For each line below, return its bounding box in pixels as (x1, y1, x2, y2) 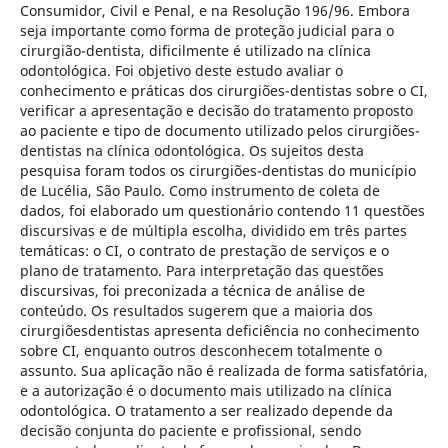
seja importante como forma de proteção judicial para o (19, 20, 394, 40)
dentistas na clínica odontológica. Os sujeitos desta (19, 140, 364, 160)
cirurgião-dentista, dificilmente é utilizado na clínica (19, 40, 371, 60)
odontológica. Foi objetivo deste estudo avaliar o (19, 60, 343, 80)
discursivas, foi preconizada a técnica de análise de (19, 280, 365, 300)
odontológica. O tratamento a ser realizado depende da (19, 400, 393, 420)
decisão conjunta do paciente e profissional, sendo (19, 420, 361, 440)
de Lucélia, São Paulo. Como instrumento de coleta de (19, 180, 380, 200)
